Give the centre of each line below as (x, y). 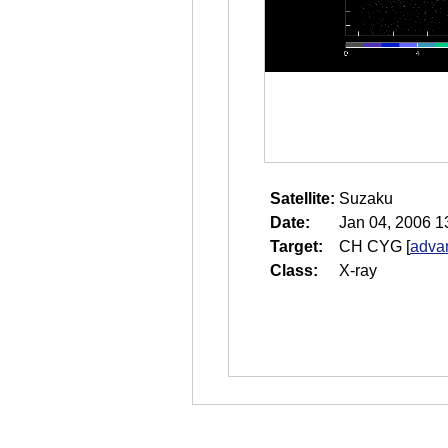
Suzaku (366, 198)
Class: (294, 270)
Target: (296, 246)
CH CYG (370, 246)
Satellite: (302, 198)
